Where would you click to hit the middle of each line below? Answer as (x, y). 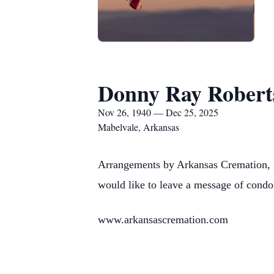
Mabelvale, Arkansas (139, 127)
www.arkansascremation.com (163, 220)
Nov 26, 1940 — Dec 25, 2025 (158, 112)
